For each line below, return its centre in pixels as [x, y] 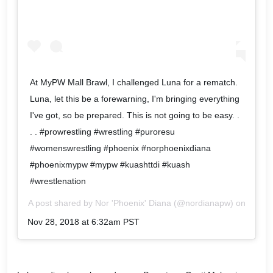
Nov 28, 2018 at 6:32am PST [83, 222]
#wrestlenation [58, 181]
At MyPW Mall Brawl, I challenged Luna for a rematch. [134, 82]
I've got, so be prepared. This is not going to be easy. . [135, 115]
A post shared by [61, 203]
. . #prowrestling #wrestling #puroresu [102, 131]
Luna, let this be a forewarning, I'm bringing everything [135, 98]
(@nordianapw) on [208, 203]
